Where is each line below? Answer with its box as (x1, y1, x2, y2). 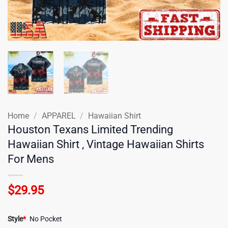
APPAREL (41, 110, 76, 121)
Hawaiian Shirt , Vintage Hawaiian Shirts (8, 137, 204, 151)
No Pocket (30, 215, 63, 224)
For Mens (8, 152, 54, 165)
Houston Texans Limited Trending (8, 122, 173, 136)
